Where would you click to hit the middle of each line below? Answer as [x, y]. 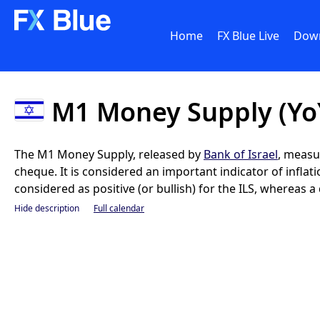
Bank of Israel [241, 154]
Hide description [47, 208]
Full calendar [119, 208]
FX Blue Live [248, 36]
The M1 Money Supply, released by [109, 154]
